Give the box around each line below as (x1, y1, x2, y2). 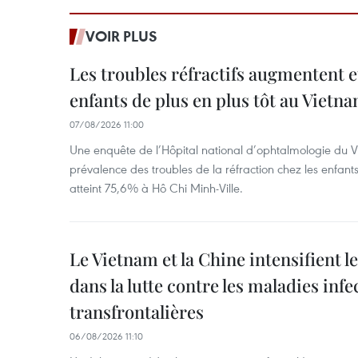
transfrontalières (70, 300, 204, 324)
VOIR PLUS (86, 26, 157, 46)
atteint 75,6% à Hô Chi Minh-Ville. (70, 180, 243, 196)
